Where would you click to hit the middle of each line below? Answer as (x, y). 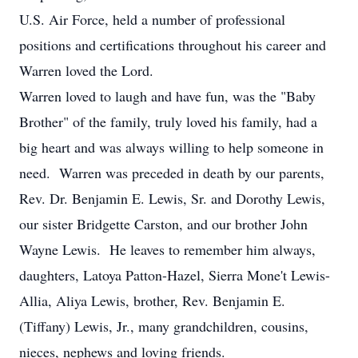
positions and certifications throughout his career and (173, 45)
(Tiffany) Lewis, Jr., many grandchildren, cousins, (164, 326)
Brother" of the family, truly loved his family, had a (168, 121)
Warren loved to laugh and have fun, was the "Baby (167, 96)
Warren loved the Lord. (86, 70)
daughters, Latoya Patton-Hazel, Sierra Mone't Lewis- (175, 275)
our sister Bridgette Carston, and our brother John (163, 224)
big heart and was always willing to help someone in (171, 147)
